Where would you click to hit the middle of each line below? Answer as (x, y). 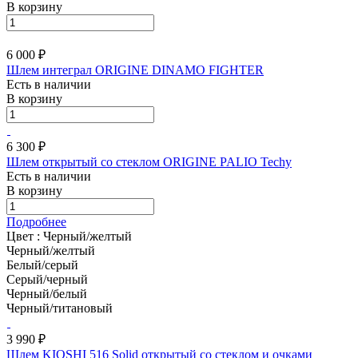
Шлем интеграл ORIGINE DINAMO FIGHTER (135, 70)
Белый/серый (42, 265)
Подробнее (36, 221)
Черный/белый (47, 293)
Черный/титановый (60, 308)
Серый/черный (47, 279)
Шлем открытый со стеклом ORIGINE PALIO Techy (149, 161)
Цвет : (25, 236)
